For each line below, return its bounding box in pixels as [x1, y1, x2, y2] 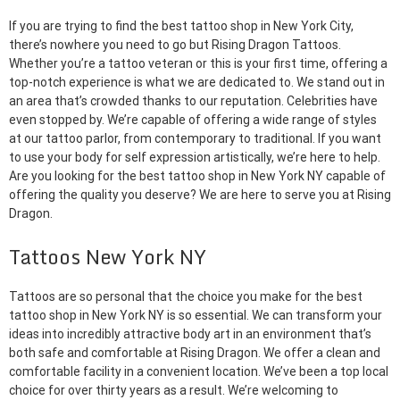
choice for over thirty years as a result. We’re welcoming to [9, 383, 338, 398]
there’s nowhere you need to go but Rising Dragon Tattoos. [9, 37, 341, 52]
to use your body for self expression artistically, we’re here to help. [9, 150, 380, 164]
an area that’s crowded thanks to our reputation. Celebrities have [9, 94, 378, 108]
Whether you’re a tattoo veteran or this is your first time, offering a [9, 56, 387, 71]
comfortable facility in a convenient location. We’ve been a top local [9, 364, 388, 379]
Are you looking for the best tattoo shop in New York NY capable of [9, 169, 386, 183]
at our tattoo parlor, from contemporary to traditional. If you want [9, 131, 381, 146]
